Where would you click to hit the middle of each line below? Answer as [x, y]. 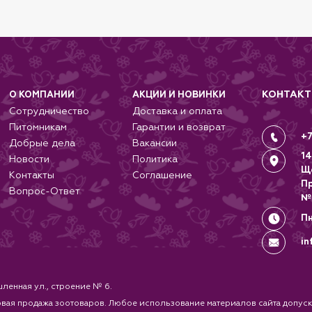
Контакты [31, 175]
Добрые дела [42, 143]
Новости [29, 159]
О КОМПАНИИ [41, 95]
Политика [155, 159]
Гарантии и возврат [179, 127]
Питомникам [38, 127]
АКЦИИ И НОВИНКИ [179, 95]
